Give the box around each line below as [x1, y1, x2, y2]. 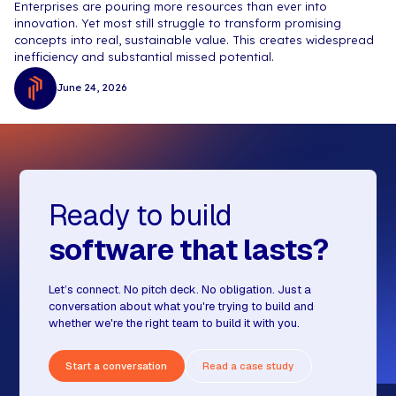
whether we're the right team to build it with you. [48, 316, 300, 331]
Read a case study [202, 359, 294, 372]
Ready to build [48, 196, 232, 235]
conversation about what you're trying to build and [48, 299, 314, 315]
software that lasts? [48, 231, 329, 270]
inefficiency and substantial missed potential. [14, 49, 274, 64]
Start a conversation [65, 359, 168, 372]
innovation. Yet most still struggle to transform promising [14, 15, 341, 30]
